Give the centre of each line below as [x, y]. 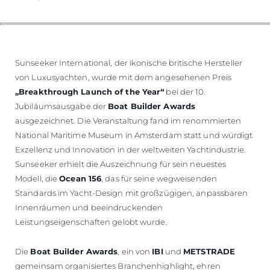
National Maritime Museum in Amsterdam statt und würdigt [134, 135]
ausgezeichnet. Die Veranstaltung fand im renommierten [128, 120]
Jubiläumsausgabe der [62, 106]
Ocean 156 [80, 178]
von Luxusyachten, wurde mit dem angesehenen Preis [123, 77]
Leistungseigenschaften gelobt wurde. [91, 221]
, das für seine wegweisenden [159, 178]
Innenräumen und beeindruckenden [89, 207]
